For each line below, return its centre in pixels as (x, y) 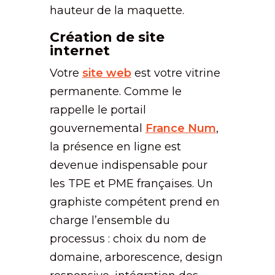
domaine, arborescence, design (136, 257)
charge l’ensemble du (110, 220)
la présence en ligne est (115, 146)
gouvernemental (97, 128)
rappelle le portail (98, 110)
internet (79, 50)
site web (107, 73)
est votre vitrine (176, 73)
